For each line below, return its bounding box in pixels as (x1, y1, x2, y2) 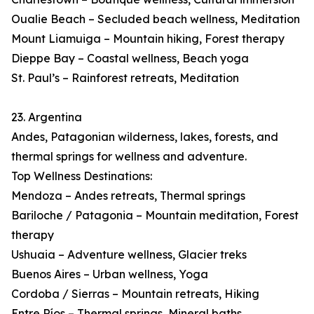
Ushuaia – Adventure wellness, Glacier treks (11, 247, 247, 262)
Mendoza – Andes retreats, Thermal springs (11, 189, 245, 203)
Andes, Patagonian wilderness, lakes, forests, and (11, 130, 278, 144)
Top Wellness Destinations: (11, 169, 152, 184)
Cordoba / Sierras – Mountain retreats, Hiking (11, 287, 259, 301)
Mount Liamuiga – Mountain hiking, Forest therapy (11, 32, 285, 46)
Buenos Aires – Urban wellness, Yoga (11, 267, 208, 282)
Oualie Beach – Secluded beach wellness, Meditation (11, 12, 300, 27)
